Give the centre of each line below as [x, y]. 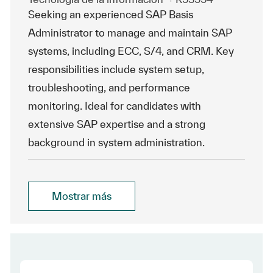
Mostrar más [81, 196]
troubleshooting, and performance [109, 87]
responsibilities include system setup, [116, 69]
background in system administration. [116, 142]
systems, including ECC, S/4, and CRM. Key [131, 51]
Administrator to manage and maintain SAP [130, 33]
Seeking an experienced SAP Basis [110, 14]
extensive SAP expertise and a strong [116, 124]
